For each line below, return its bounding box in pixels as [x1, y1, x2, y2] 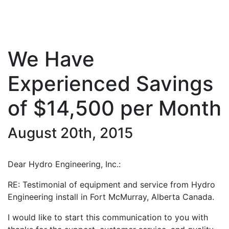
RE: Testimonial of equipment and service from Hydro [8, 179, 215, 190]
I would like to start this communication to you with [8, 212, 208, 222]
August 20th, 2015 [8, 124, 133, 142]
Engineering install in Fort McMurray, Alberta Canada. [8, 192, 214, 202]
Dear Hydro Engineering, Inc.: [8, 159, 121, 169]
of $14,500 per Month [8, 96, 221, 121]
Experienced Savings [8, 71, 213, 96]
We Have [8, 47, 95, 72]
